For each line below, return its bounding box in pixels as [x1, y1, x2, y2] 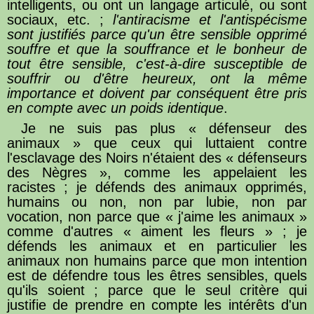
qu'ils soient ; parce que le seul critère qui [7, 282, 307, 298]
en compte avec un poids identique [7, 100, 224, 116]
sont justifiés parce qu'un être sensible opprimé [7, 26, 307, 42]
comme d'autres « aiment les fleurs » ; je [7, 223, 307, 239]
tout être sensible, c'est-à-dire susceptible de [7, 55, 307, 71]
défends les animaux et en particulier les [7, 238, 307, 254]
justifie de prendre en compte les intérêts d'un [7, 296, 307, 313]
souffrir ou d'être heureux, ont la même [7, 70, 307, 86]
